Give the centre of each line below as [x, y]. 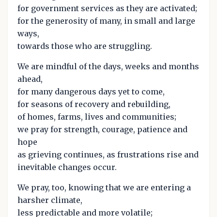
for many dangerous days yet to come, [91, 92]
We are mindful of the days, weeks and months [108, 67]
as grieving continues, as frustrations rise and [108, 155]
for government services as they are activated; [107, 8]
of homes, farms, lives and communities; [97, 117]
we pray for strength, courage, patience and [102, 130]
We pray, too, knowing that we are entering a [104, 188]
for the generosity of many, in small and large [106, 21]
